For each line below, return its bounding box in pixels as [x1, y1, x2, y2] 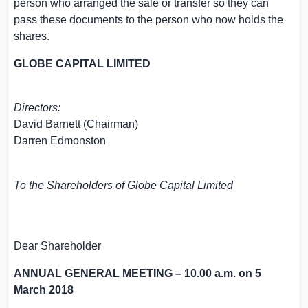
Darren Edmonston [14, 135, 106, 146]
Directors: [14, 102, 60, 113]
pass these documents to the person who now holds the [14, 14, 283, 25]
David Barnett [14, 118, 80, 130]
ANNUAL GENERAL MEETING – [14, 267, 184, 279]
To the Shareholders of [14, 179, 127, 191]
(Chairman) [80, 118, 138, 130]
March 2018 [14, 284, 74, 296]
